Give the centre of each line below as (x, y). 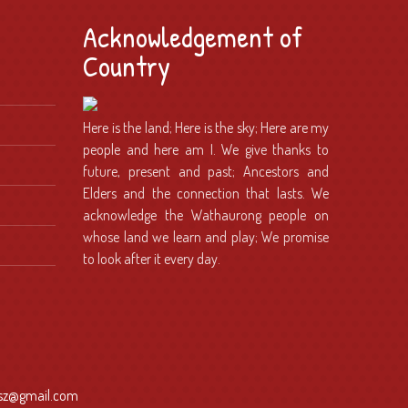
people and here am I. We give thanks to (206, 149)
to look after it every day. (152, 258)
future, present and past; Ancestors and (206, 171)
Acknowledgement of (193, 36)
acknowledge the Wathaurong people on (206, 214)
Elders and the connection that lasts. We (206, 193)
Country (127, 66)
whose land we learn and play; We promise (206, 236)
